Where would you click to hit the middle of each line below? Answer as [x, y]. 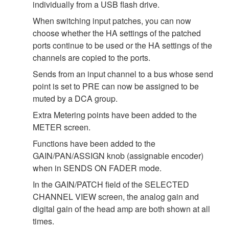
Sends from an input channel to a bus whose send [123, 74]
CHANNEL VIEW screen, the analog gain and [116, 196]
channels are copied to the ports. [91, 57]
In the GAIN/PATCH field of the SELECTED [111, 184]
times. [43, 221]
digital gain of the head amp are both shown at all [121, 209]
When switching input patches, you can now [112, 20]
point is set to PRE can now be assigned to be [116, 86]
